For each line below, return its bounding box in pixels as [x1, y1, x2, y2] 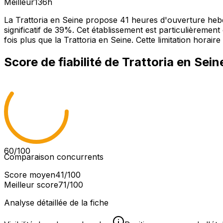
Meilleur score [4, 180, 58, 190]
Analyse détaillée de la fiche [4, 198, 109, 208]
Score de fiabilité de [4, 55, 122, 70]
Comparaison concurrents [4, 152, 104, 162]
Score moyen [4, 170, 55, 180]
